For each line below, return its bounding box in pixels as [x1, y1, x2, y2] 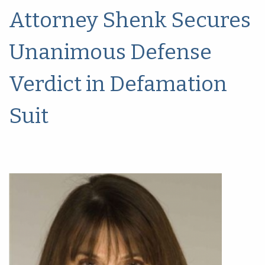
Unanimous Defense [9, 39, 212, 65]
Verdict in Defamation [9, 71, 227, 97]
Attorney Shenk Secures [9, 7, 251, 33]
